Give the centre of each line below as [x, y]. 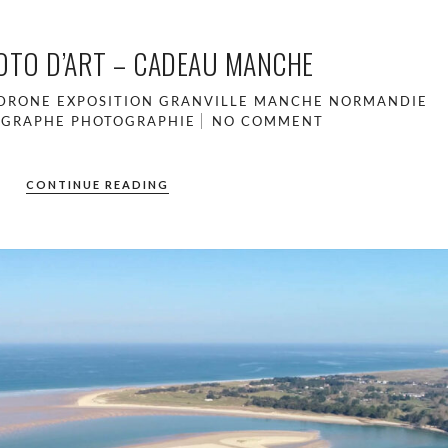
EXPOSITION [105, 101]
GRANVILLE [203, 101]
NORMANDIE [378, 101]
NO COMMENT [267, 121]
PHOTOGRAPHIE [133, 121]
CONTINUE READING [97, 184]
